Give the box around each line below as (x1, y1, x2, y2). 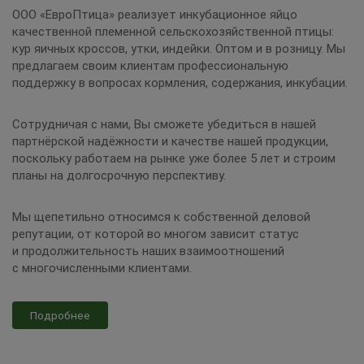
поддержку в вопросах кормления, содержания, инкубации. (12, 75, 348, 90)
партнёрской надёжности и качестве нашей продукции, (12, 133, 328, 149)
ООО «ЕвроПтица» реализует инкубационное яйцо (12, 6, 297, 22)
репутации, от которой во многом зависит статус (12, 226, 299, 241)
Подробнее (30, 308, 90, 322)
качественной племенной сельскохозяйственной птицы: (12, 24, 334, 39)
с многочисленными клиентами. (12, 260, 192, 275)
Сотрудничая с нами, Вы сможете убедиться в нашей (12, 116, 316, 132)
